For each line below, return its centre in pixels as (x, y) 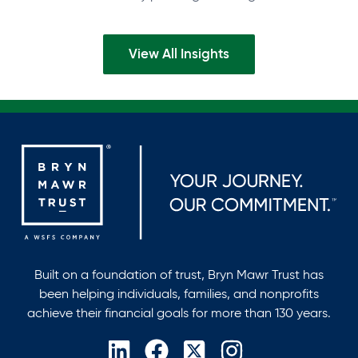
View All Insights (179, 54)
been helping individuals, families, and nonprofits (179, 294)
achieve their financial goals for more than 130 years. (179, 313)
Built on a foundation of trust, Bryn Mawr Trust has (179, 275)
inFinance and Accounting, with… (121, 14)
